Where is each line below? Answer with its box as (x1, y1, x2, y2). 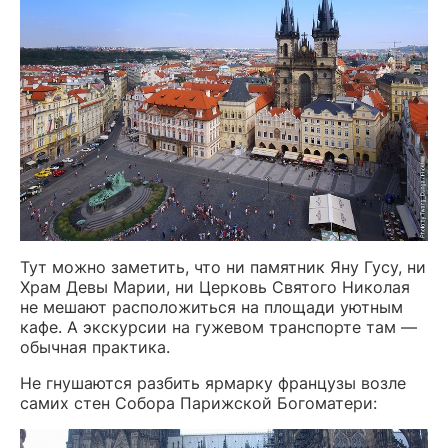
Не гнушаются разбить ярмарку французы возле (20, 373, 406, 394)
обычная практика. (20, 337, 170, 358)
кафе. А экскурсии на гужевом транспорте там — (20, 317, 417, 338)
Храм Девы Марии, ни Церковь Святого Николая (20, 277, 410, 298)
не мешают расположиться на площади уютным (20, 297, 403, 318)
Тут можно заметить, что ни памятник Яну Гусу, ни (20, 257, 426, 278)
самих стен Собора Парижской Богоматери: (20, 393, 377, 414)
